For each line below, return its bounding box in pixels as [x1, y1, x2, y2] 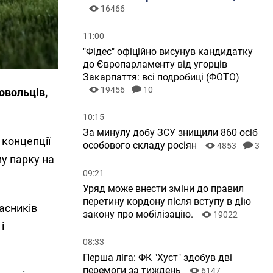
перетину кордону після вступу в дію [83, 196, 251, 207]
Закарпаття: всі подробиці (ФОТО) [83, 71, 239, 83]
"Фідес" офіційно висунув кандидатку [83, 46, 253, 57]
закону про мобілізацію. [83, 208, 196, 220]
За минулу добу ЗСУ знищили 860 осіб [83, 127, 258, 138]
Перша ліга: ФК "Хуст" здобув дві [83, 252, 232, 263]
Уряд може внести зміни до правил [83, 183, 244, 194]
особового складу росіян [83, 140, 199, 151]
